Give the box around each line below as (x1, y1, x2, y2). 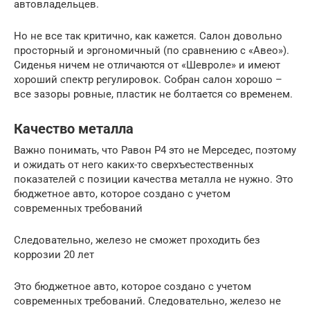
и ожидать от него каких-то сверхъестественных (14, 158, 253, 171)
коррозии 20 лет (14, 248, 94, 261)
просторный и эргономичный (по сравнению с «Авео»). (14, 44, 289, 57)
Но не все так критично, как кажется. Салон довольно (14, 29, 282, 42)
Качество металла (14, 121, 134, 137)
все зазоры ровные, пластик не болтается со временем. (14, 87, 293, 100)
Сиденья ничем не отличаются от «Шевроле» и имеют (14, 58, 280, 71)
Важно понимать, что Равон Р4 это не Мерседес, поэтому (14, 143, 296, 156)
